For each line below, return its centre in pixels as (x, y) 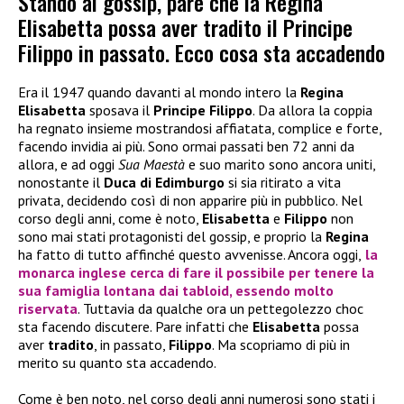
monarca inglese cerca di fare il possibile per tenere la (196, 273)
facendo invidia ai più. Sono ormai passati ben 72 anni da (186, 147)
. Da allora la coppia (312, 110)
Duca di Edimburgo (166, 183)
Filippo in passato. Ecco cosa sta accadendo (202, 53)
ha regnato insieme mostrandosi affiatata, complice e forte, (200, 129)
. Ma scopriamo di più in (281, 345)
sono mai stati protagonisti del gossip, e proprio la (172, 237)
